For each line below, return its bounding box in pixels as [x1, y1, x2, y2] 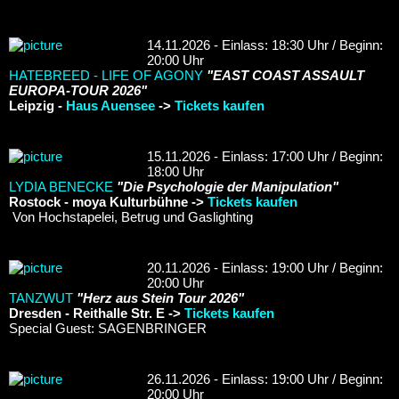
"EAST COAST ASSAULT [207, 67, 364, 83]
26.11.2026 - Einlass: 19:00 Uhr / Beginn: [147, 370, 383, 387]
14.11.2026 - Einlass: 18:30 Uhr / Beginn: [147, 37, 383, 53]
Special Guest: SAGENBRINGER [9, 320, 207, 336]
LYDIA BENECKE [9, 178, 113, 194]
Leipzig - [9, 97, 66, 113]
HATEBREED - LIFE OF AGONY [9, 67, 203, 83]
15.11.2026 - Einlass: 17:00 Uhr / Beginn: [147, 148, 383, 164]
